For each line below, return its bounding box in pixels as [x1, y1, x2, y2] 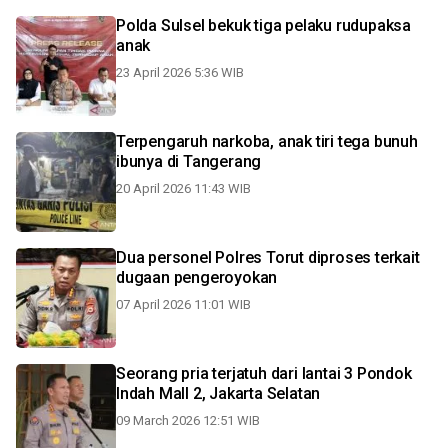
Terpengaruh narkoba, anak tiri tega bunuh [116, 132, 418, 151]
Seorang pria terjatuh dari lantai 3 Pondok [116, 364, 357, 383]
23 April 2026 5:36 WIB [116, 65, 244, 80]
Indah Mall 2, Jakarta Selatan [116, 384, 321, 403]
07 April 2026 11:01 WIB [116, 297, 251, 312]
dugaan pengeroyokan [116, 268, 278, 287]
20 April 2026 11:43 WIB [116, 181, 251, 196]
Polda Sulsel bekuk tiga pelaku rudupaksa [116, 16, 411, 35]
